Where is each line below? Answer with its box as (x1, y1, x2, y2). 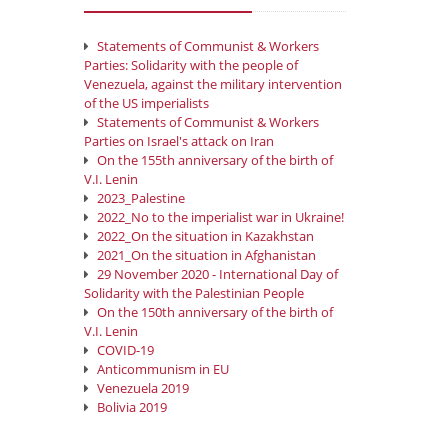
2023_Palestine (96, 188, 185, 207)
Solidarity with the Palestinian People (83, 283, 304, 302)
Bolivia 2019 (96, 397, 167, 416)
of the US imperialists (83, 93, 209, 112)
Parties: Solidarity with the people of (83, 55, 298, 74)
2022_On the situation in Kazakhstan (96, 226, 314, 245)
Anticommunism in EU (96, 359, 229, 378)
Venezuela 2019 (96, 378, 189, 397)
